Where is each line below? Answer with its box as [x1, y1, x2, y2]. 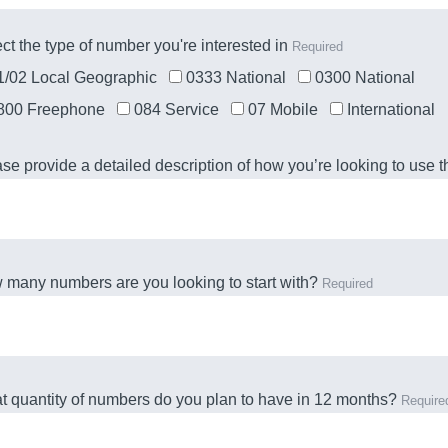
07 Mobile [247, 100, 318, 118]
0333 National [185, 68, 286, 86]
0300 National [314, 68, 415, 86]
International [346, 100, 435, 118]
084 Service [133, 100, 219, 118]
